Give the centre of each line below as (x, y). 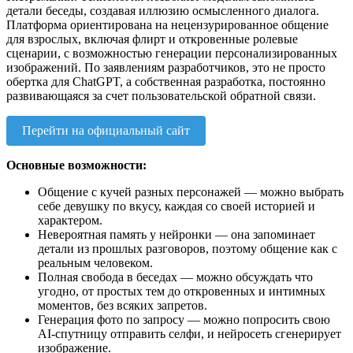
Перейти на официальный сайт (106, 131)
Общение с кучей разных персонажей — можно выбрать (191, 192)
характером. (70, 221)
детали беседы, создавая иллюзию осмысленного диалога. (163, 11)
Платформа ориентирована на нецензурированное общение (167, 25)
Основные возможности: (76, 165)
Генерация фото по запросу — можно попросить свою (184, 320)
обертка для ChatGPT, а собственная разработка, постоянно (166, 82)
